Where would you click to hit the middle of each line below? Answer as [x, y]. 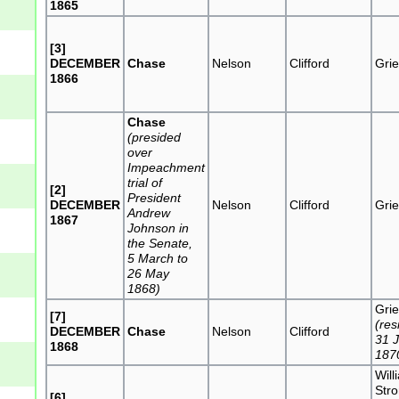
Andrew [149, 212]
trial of [145, 182]
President [155, 197]
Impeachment [167, 167]
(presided [155, 137]
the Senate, [160, 243]
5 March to [158, 258]
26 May [149, 273]
